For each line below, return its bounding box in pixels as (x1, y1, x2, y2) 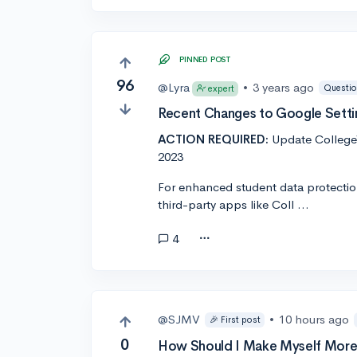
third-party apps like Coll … (158, 197, 310, 213)
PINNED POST (179, 54, 231, 65)
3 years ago (253, 80, 315, 96)
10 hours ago (279, 312, 350, 328)
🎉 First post (209, 313, 261, 325)
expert (207, 83, 234, 95)
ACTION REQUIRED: (158, 131, 269, 147)
